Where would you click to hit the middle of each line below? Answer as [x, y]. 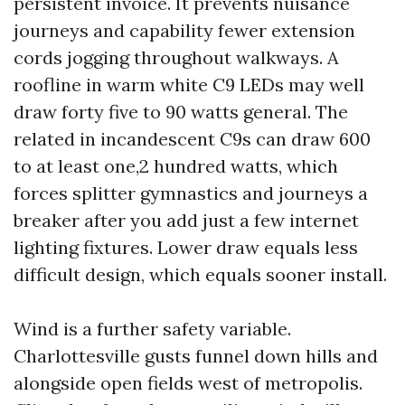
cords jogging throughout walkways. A [176, 57]
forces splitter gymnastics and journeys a [191, 193]
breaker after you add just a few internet [186, 220]
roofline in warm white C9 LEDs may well [189, 85]
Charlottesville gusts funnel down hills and [196, 356]
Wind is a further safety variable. [152, 329]
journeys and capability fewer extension [184, 30]
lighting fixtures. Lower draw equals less [186, 247]
